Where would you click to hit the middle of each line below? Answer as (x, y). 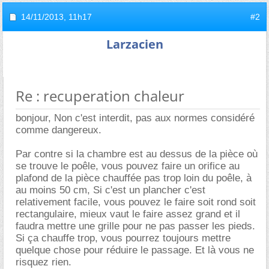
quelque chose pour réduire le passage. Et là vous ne (135, 250)
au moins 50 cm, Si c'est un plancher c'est (110, 190)
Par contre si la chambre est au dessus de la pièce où (137, 154)
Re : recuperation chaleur (100, 96)
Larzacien (134, 44)
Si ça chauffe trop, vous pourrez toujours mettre (123, 238)
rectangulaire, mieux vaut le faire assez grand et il (128, 214)
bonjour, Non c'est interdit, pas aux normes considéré (135, 118)
